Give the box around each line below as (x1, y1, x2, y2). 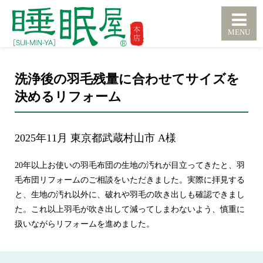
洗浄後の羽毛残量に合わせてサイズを (15, 72, 240, 86)
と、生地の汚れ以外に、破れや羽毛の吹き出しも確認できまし (15, 190, 245, 199)
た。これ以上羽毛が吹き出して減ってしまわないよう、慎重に (15, 205, 245, 214)
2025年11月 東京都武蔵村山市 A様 (15, 132, 176, 144)
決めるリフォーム (15, 89, 122, 104)
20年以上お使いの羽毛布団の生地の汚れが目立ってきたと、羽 (15, 161, 245, 170)
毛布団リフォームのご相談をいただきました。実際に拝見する (15, 176, 245, 184)
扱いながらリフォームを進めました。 (15, 220, 154, 228)
